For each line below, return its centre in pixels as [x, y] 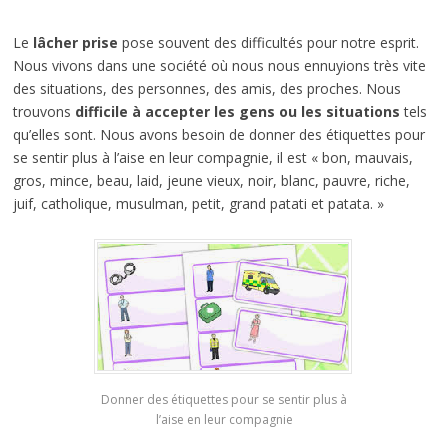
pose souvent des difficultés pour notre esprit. [268, 43]
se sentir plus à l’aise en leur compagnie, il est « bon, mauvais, [212, 158]
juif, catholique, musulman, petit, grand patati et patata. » [198, 204]
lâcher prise [75, 43]
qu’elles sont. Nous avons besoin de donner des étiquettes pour [218, 135]
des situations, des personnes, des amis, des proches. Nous [206, 89]
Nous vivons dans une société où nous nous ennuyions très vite [219, 66]
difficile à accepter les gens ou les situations [237, 112]
